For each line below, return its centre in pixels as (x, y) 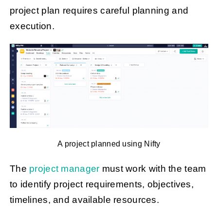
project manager (64, 168)
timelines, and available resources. (86, 200)
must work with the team (153, 168)
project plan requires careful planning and (99, 10)
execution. (33, 26)
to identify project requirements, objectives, (101, 184)
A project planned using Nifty (109, 144)
